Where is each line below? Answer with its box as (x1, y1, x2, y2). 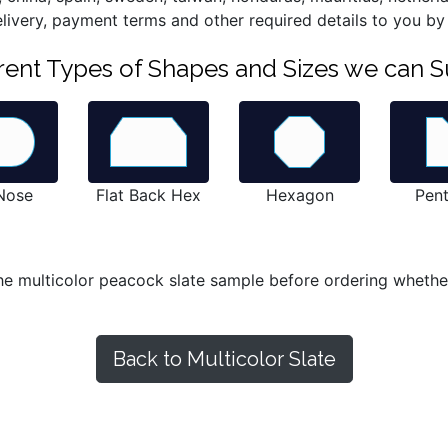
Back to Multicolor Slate (112, 347, 336, 372)
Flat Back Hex (95, 185, 201, 206)
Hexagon (265, 185, 334, 206)
